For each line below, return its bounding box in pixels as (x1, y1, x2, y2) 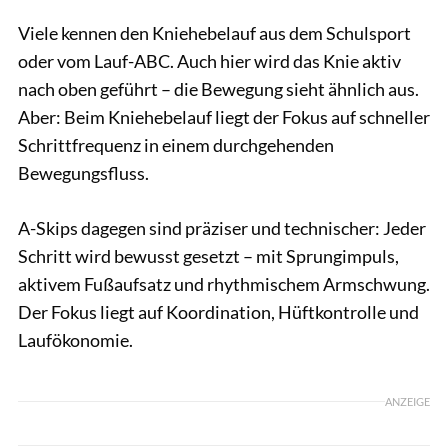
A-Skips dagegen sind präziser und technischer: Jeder (18, 216, 426, 239)
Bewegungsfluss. (18, 161, 149, 184)
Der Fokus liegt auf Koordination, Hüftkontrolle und (18, 300, 419, 323)
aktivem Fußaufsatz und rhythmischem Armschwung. (18, 272, 430, 295)
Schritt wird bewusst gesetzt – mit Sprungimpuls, (18, 244, 399, 267)
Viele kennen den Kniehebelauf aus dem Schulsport (18, 21, 411, 44)
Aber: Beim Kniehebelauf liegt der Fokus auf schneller (18, 105, 430, 128)
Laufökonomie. (18, 328, 133, 351)
